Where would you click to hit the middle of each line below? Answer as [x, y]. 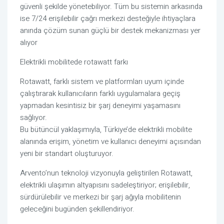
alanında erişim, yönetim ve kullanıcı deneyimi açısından [110, 142]
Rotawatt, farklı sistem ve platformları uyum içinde [102, 82]
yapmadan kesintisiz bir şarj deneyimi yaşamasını [100, 106]
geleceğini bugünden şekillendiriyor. [77, 209]
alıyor [29, 43]
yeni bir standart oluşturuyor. [67, 154]
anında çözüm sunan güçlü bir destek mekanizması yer [110, 31]
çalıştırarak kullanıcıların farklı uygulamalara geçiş [100, 94]
